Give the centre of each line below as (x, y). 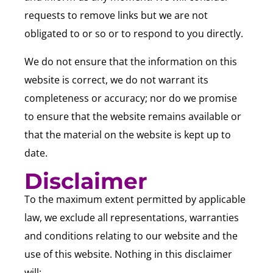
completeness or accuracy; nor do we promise (131, 98)
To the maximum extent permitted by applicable (135, 199)
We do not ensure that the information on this (131, 61)
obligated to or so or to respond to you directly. (134, 33)
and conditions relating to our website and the (131, 236)
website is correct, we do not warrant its (116, 80)
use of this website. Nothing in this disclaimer (128, 254)
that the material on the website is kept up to (128, 134)
